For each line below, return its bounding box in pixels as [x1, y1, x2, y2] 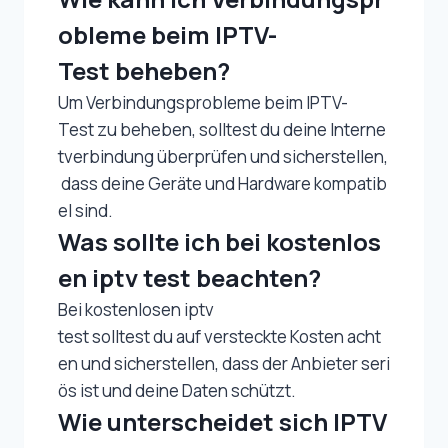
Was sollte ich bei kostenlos [58, 224, 381, 258]
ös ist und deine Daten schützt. [58, 378, 296, 402]
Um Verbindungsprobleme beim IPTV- [58, 90, 348, 114]
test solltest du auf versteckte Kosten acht [58, 324, 381, 348]
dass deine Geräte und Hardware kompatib [58, 171, 387, 195]
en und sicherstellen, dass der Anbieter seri [58, 351, 390, 375]
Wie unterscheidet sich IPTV [58, 404, 387, 438]
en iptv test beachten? [58, 260, 321, 294]
